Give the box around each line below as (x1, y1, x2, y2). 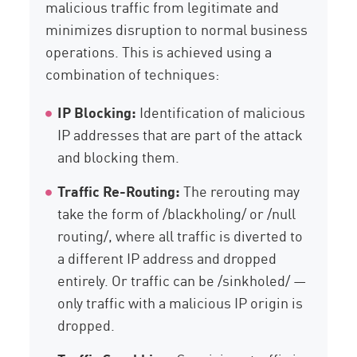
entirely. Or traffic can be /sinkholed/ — (57, 269, 307, 291)
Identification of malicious (136, 101, 306, 123)
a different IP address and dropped (57, 247, 277, 269)
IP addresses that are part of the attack (57, 124, 304, 145)
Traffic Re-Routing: (57, 180, 181, 202)
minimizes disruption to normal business (45, 18, 308, 40)
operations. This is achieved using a (45, 41, 273, 62)
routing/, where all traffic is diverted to (57, 225, 304, 246)
